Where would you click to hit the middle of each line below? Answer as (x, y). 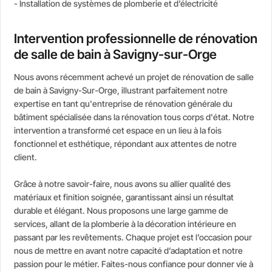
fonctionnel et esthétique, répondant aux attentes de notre (126, 144)
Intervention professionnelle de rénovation (136, 39)
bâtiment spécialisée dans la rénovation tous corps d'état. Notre (134, 117)
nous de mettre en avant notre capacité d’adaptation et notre (129, 251)
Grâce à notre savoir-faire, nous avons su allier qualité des (123, 184)
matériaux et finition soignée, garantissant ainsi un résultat (124, 197)
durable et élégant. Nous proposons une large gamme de (121, 211)
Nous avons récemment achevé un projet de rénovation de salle (134, 77)
